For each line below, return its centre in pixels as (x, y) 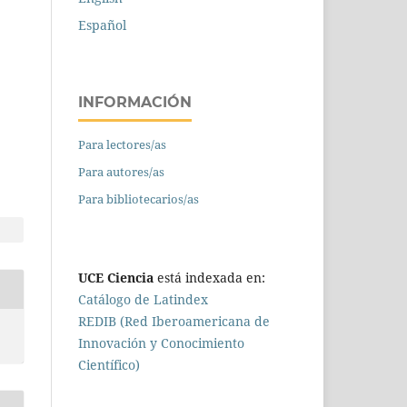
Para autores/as (121, 171)
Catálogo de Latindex (143, 299)
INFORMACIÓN (135, 102)
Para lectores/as (122, 144)
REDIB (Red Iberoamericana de (174, 321)
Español (102, 25)
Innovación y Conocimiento (161, 342)
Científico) (109, 364)
